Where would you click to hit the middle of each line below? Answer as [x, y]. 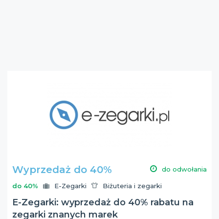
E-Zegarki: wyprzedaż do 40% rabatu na [103, 202]
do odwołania [184, 169]
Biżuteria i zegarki [132, 186]
